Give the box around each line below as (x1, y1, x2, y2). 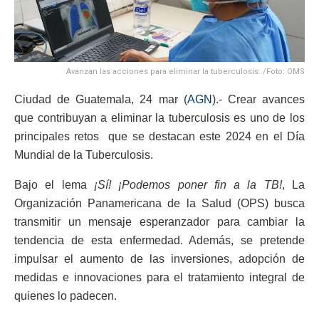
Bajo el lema (14, 178, 87, 191)
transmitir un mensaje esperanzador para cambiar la (14, 215, 305, 228)
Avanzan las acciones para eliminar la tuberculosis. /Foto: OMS (66, 66, 305, 76)
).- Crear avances (211, 93, 305, 105)
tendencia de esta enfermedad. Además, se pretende (14, 234, 305, 246)
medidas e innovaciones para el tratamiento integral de (14, 271, 305, 283)
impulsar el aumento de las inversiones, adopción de (14, 252, 305, 265)
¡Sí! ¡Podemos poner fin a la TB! (86, 178, 282, 191)
